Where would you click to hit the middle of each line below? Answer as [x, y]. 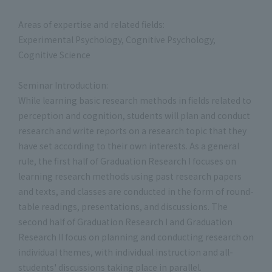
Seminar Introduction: [63, 85]
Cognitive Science [54, 55]
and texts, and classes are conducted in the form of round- [136, 191]
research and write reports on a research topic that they [132, 131]
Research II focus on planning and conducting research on [136, 237]
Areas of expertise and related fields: [91, 24]
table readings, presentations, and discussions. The [123, 206]
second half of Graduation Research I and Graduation [125, 222]
